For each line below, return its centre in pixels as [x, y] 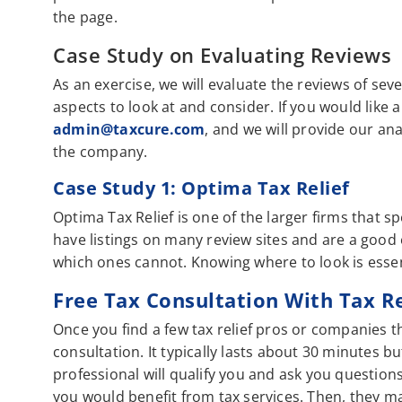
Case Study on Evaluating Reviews [222, 55]
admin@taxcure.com [129, 130]
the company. [100, 152]
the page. [85, 17]
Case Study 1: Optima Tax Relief [201, 188]
